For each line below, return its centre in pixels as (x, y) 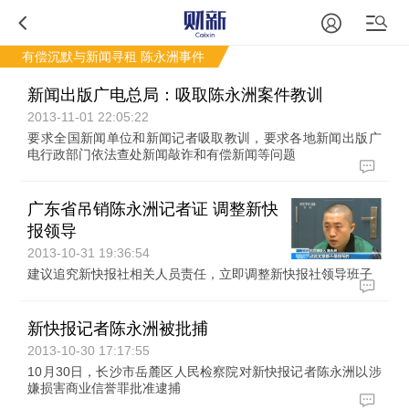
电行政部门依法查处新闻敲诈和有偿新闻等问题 (162, 154)
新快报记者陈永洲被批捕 (118, 329)
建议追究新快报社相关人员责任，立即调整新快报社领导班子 (200, 274)
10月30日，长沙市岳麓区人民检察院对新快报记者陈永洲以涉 (204, 372)
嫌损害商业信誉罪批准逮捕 (105, 388)
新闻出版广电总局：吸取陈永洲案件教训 (176, 95)
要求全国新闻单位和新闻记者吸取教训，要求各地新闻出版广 (204, 138)
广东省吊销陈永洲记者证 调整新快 (153, 209)
